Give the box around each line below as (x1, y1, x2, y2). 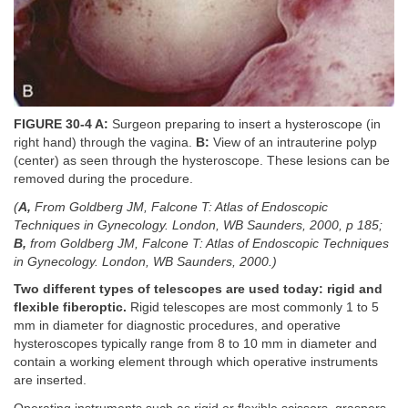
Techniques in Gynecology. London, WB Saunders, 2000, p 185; (14, 218, 382, 232)
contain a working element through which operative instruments (14, 355, 378, 370)
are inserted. (14, 373, 87, 388)
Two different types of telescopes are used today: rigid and (14, 282, 382, 297)
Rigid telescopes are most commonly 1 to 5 (127, 301, 379, 315)
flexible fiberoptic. (14, 301, 127, 315)
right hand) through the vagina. (14, 136, 196, 150)
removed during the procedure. (14, 172, 193, 187)
